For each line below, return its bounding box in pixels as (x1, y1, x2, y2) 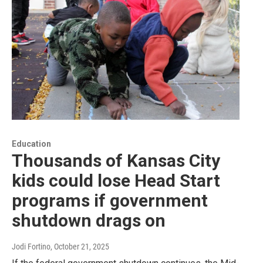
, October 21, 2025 (50, 241, 109, 251)
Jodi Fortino (12, 241, 50, 251)
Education (12, 139, 51, 149)
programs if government (12, 190, 208, 211)
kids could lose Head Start (12, 170, 220, 191)
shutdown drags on (12, 210, 166, 231)
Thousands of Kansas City (12, 150, 220, 171)
